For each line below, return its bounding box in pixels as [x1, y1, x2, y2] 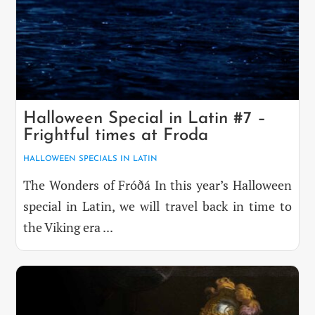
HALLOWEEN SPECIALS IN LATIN [23, 154, 158, 163]
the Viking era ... [23, 218, 114, 236]
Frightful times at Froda [23, 127, 209, 144]
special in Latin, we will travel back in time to [23, 197, 292, 214]
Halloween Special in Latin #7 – [23, 110, 266, 127]
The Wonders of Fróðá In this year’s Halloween [23, 176, 292, 193]
